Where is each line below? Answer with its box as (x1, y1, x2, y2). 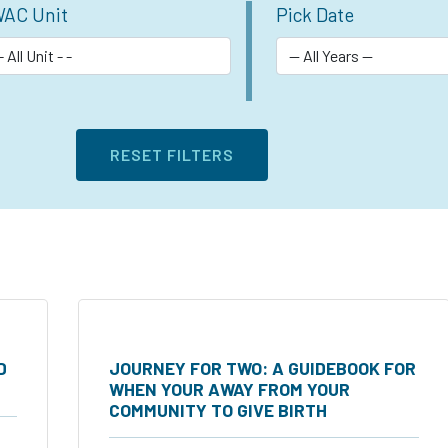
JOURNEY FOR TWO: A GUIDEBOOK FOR (109, 357, 416, 380)
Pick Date (276, 3, 354, 27)
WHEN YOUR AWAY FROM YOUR (109, 378, 350, 401)
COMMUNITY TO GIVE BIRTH (109, 399, 327, 422)
